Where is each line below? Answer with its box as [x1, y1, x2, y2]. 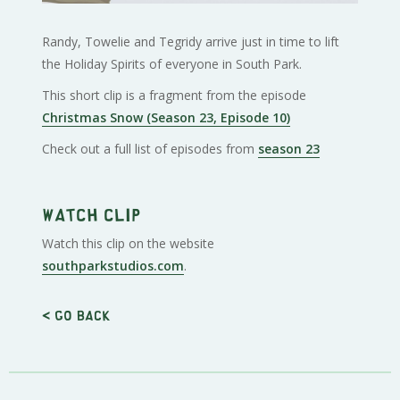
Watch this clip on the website [42, 234, 215, 252]
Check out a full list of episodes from [42, 139, 259, 157]
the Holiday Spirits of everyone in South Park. [42, 54, 303, 72]
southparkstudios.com [42, 256, 185, 274]
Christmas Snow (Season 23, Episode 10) [42, 108, 291, 126]
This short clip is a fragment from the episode [42, 86, 307, 104]
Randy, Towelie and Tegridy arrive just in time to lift [42, 32, 340, 50]
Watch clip [42, 209, 142, 218]
